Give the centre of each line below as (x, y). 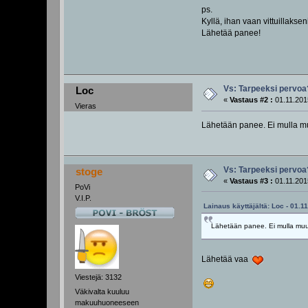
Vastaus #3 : (252, 180)
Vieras (86, 106)
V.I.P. (84, 198)
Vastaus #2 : (252, 100)
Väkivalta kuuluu (102, 292)
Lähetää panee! (231, 33)
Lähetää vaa (227, 260)
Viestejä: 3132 (99, 277)
